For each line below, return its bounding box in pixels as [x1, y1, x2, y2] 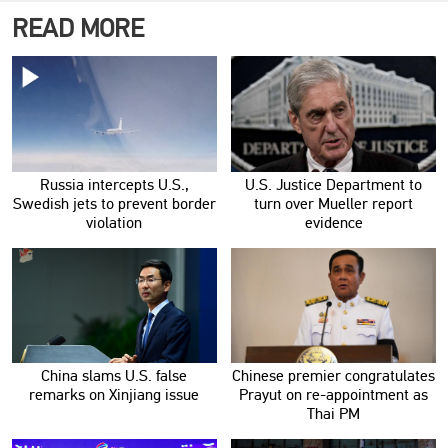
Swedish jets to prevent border [12, 194, 216, 215]
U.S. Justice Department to [245, 175, 423, 196]
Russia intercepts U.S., [39, 175, 189, 196]
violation [86, 213, 143, 234]
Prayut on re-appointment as [239, 385, 429, 406]
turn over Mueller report [254, 194, 414, 215]
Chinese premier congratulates [232, 366, 436, 387]
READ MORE [11, 13, 144, 45]
